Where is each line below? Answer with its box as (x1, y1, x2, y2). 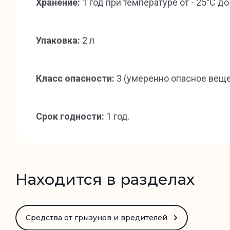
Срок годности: (36, 111, 106, 122)
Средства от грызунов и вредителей (26, 213, 167, 222)
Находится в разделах (15, 170, 195, 189)
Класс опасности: (36, 73, 114, 84)
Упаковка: (36, 35, 80, 46)
